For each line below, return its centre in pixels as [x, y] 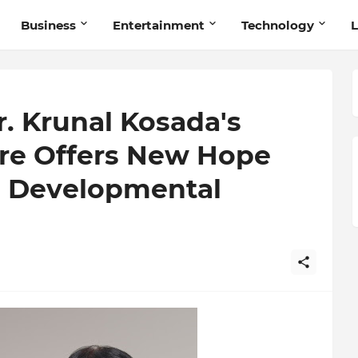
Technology [277, 25]
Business [48, 25]
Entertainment [158, 25]
